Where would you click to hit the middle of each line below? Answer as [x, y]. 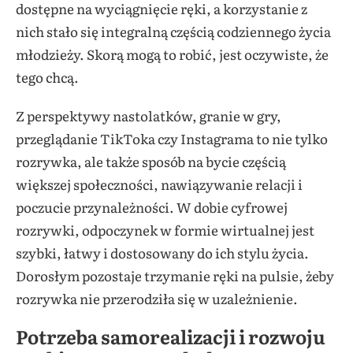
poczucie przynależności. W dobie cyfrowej [152, 206]
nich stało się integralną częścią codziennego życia [173, 31]
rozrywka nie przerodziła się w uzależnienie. [157, 298]
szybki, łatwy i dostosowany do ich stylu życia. [162, 252]
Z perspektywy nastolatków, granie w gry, [149, 115]
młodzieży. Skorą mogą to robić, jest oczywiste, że [172, 54]
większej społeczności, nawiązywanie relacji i [159, 184]
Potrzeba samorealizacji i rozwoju [171, 336]
